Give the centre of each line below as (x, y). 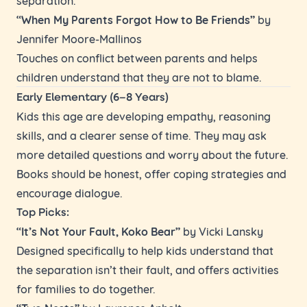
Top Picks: (43, 211)
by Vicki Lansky (222, 231)
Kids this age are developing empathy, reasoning (144, 115)
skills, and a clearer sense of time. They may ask (142, 135)
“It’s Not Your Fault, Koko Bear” (98, 231)
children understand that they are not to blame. (139, 76)
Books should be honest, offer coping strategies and (151, 173)
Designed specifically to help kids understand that (145, 250)
